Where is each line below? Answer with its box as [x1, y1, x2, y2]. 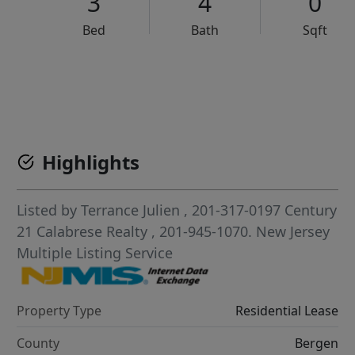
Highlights [42, 149, 140, 176]
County [17, 334, 60, 352]
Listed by [17, 200, 82, 220]
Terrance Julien [81, 200, 181, 220]
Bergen [294, 334, 338, 352]
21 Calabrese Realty [17, 222, 152, 242]
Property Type [17, 301, 102, 319]
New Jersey [256, 222, 330, 242]
